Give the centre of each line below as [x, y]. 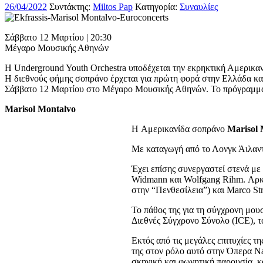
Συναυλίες [199, 6]
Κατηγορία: [157, 6]
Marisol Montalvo [40, 109]
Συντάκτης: [70, 6]
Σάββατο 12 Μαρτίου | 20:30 [58, 37]
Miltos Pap [113, 6]
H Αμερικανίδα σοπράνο [179, 129]
